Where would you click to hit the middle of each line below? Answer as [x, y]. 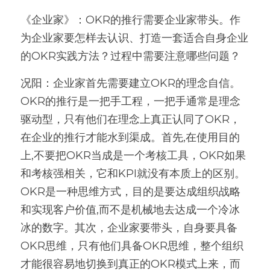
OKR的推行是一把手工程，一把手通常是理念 [130, 101]
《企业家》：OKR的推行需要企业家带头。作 [130, 20]
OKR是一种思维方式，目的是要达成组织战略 [130, 192]
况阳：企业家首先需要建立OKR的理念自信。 [130, 83]
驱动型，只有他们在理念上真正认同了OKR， [130, 119]
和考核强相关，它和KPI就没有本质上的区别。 [133, 174]
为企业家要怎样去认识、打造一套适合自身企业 [134, 38]
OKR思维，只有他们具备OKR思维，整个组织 [132, 246]
